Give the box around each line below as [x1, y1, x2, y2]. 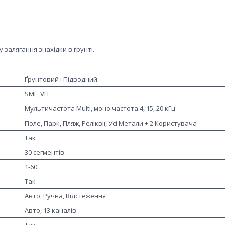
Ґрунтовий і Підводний [25, 74, 97, 84]
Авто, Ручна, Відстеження [25, 191, 106, 200]
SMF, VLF [25, 89, 50, 98]
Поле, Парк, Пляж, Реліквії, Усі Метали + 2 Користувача [25, 118, 197, 128]
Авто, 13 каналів [25, 205, 76, 215]
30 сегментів [25, 147, 64, 157]
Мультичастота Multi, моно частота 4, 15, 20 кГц [25, 103, 175, 113]
